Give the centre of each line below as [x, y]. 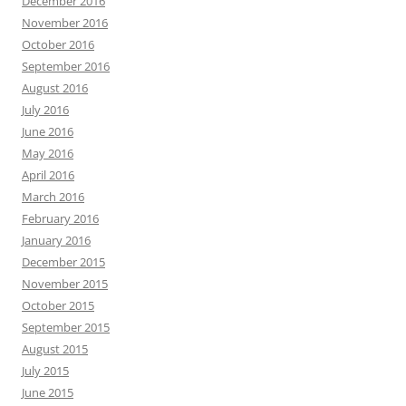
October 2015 [58, 306]
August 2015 [55, 349]
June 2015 [48, 393]
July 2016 [45, 110]
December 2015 [63, 262]
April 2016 [48, 175]
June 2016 [48, 132]
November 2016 [65, 23]
